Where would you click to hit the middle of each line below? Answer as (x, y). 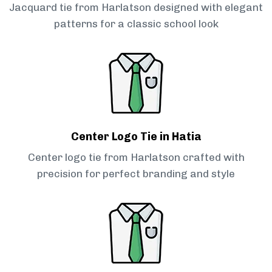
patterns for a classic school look (136, 24)
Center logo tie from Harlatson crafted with (136, 158)
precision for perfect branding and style (136, 174)
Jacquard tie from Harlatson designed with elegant (136, 8)
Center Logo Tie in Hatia (136, 137)
